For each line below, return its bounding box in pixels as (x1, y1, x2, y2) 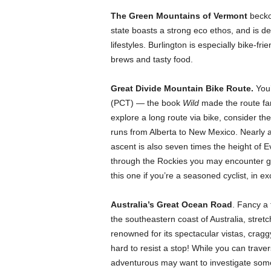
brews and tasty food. (110, 54, 193, 64)
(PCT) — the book (110, 98, 183, 108)
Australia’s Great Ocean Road (110, 200, 232, 209)
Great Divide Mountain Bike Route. (110, 83, 256, 93)
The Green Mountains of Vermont (110, 11, 247, 21)
